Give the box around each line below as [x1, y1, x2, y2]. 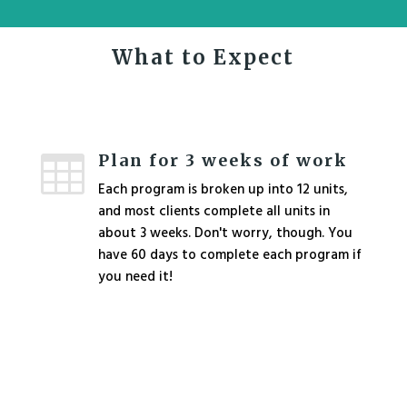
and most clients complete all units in [97, 201, 330, 223]
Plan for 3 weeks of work [97, 150, 348, 171]
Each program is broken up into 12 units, [97, 179, 348, 201]
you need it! [97, 266, 176, 288]
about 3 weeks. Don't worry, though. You [97, 223, 352, 244]
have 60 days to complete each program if [97, 244, 362, 266]
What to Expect [112, 45, 295, 70]
